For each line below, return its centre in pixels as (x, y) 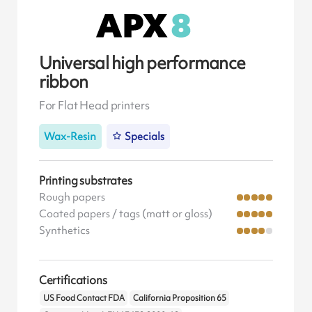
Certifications (73, 280)
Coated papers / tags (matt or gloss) (125, 213)
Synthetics (64, 230)
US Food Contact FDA (84, 298)
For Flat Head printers (94, 106)
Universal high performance (142, 63)
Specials (145, 136)
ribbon (63, 81)
